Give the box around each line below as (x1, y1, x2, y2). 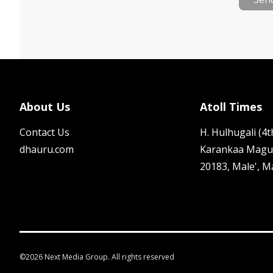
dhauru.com (19, 143, 74, 156)
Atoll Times (200, 99, 262, 114)
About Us (19, 99, 70, 114)
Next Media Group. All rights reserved (43, 252, 174, 262)
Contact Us (19, 126, 69, 139)
